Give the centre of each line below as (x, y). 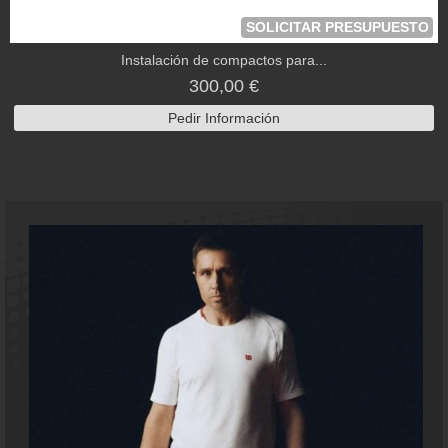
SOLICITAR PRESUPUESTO (337, 27)
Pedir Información (224, 118)
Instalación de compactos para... (224, 60)
